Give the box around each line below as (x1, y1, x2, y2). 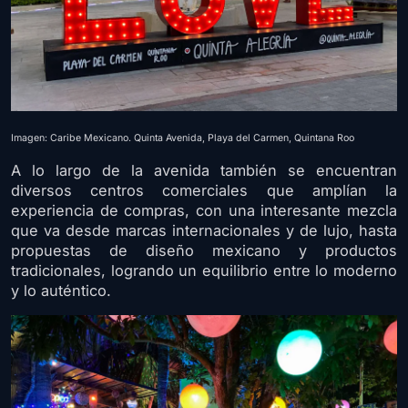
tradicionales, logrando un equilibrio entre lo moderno (11, 261, 397, 280)
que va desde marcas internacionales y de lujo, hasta (11, 221, 397, 240)
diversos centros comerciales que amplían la (11, 181, 397, 200)
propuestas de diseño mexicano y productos (11, 241, 397, 260)
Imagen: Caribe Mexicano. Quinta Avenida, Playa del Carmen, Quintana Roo (11, 132, 354, 145)
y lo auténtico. (11, 281, 111, 301)
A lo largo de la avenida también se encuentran (11, 161, 397, 180)
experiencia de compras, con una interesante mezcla (11, 201, 397, 220)
